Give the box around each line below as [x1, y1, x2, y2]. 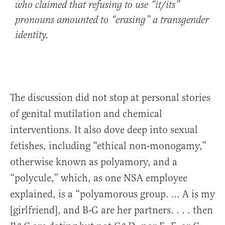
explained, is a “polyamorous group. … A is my [10, 188, 215, 201]
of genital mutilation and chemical [10, 107, 162, 121]
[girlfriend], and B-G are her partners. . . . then [10, 204, 213, 217]
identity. [15, 29, 49, 42]
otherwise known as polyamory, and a [10, 156, 177, 169]
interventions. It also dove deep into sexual [10, 124, 198, 137]
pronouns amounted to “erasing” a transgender [15, 14, 209, 27]
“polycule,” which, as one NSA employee [10, 172, 187, 185]
